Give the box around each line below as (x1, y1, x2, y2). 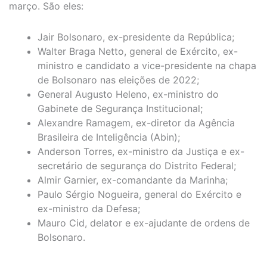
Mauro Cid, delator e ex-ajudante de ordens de (38, 216, 250, 229)
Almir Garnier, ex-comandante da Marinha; (38, 173, 228, 186)
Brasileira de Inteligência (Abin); (38, 131, 180, 143)
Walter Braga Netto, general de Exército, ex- (38, 45, 238, 57)
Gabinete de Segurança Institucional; (38, 102, 203, 114)
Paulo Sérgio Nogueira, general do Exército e (38, 188, 241, 200)
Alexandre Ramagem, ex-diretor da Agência (38, 116, 235, 129)
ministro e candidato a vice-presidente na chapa (38, 59, 256, 72)
